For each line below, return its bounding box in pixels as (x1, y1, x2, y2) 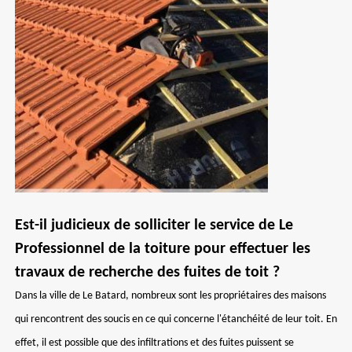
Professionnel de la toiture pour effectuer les (15, 241, 310, 257)
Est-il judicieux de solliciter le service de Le (15, 218, 293, 233)
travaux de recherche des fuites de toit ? (15, 265, 280, 280)
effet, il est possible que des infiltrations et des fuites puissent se (15, 337, 294, 349)
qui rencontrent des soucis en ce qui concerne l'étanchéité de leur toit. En (15, 313, 337, 325)
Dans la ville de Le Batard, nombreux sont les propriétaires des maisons (15, 290, 326, 302)
